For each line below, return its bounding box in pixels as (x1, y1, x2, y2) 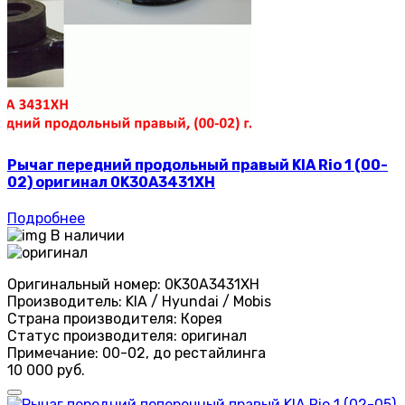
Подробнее (7, 210, 85, 228)
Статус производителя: (7, 327, 177, 345)
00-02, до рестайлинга (102, 344, 266, 363)
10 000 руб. (7, 362, 85, 380)
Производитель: (7, 293, 122, 311)
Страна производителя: (7, 310, 177, 328)
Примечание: (7, 344, 99, 363)
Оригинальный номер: (7, 276, 161, 294)
